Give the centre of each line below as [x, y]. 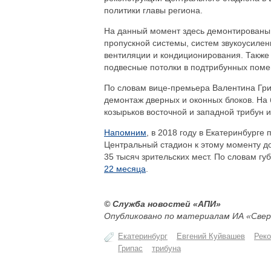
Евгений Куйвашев [211, 236]
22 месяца [125, 169]
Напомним [125, 132]
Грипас [130, 248]
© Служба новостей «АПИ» [162, 204]
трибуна [166, 248]
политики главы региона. [153, 10]
